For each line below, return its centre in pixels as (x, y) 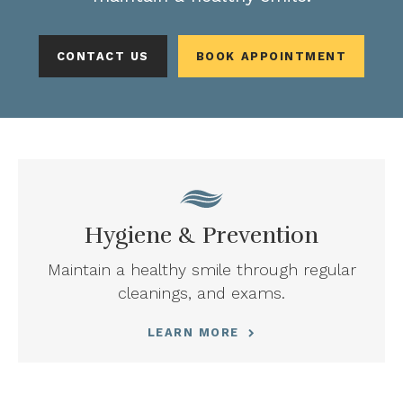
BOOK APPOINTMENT (271, 56)
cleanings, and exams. (201, 293)
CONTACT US (103, 56)
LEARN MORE (193, 333)
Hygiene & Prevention (201, 236)
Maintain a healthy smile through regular (201, 270)
